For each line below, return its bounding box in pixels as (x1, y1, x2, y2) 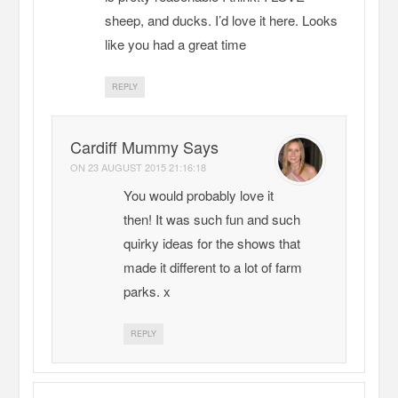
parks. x (123, 282, 171, 301)
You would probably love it (123, 186, 275, 205)
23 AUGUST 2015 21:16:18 (88, 160, 207, 175)
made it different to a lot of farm (123, 258, 303, 277)
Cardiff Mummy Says (70, 135, 219, 159)
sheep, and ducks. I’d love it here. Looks (105, 11, 338, 30)
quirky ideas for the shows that (123, 234, 301, 253)
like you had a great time (105, 35, 247, 54)
